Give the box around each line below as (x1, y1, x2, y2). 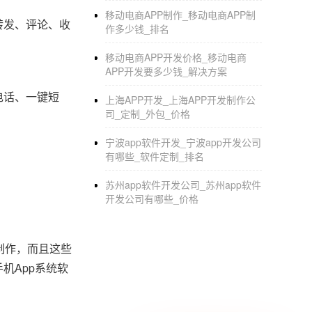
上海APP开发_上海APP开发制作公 (105, 93, 256, 107)
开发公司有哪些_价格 (105, 192, 198, 205)
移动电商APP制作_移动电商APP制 (105, 8, 256, 22)
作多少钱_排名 (105, 22, 169, 36)
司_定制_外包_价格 (105, 107, 190, 120)
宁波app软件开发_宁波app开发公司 (105, 135, 261, 149)
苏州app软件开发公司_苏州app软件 (105, 178, 261, 192)
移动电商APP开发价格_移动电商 (105, 50, 247, 64)
